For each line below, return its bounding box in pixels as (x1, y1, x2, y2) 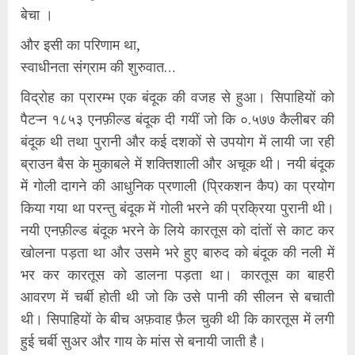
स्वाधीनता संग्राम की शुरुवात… (21, 57, 176, 77)
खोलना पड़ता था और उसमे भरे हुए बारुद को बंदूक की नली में (21, 242, 334, 262)
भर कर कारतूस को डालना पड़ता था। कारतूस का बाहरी (21, 265, 334, 284)
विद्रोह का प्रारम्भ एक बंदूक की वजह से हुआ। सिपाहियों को (21, 87, 334, 107)
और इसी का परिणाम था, (21, 35, 140, 55)
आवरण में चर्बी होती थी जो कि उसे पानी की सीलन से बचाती (21, 287, 334, 307)
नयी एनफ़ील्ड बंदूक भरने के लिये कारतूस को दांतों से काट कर (21, 220, 334, 240)
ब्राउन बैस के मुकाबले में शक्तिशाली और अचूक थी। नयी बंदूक (21, 154, 334, 174)
